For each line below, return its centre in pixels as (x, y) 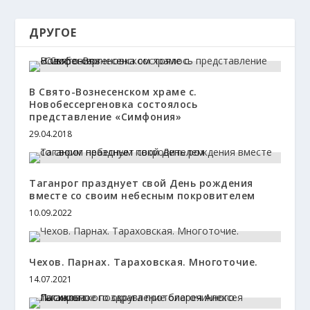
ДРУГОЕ (53, 33)
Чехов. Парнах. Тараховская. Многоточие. (144, 262)
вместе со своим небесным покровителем (142, 196)
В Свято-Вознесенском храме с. (113, 92)
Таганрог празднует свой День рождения (141, 183)
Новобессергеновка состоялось (113, 104)
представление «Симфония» (106, 117)
